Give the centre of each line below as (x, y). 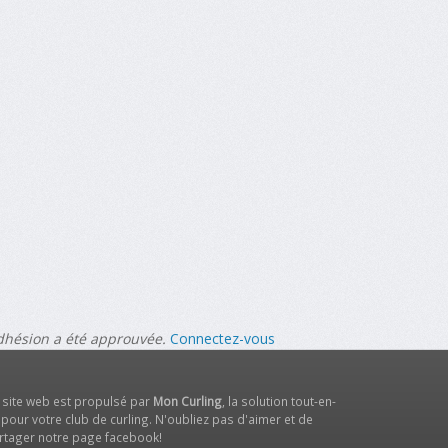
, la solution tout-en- (278, 401)
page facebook (115, 437)
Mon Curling (187, 401)
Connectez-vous (223, 339)
